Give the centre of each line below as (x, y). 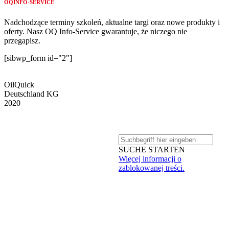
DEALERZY (171, 180)
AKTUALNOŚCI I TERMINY (56, 223)
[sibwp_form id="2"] (38, 58)
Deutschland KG (31, 94)
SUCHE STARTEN (152, 149)
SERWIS (19, 189)
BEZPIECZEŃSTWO (41, 163)
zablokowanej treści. (152, 168)
